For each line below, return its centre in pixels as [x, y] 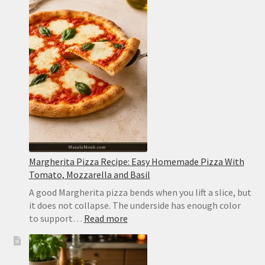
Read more [106, 218]
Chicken [225, 10]
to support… [56, 218]
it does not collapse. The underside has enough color [135, 205]
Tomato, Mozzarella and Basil [89, 174]
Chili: [219, 23]
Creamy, [225, 36]
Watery [224, 88]
